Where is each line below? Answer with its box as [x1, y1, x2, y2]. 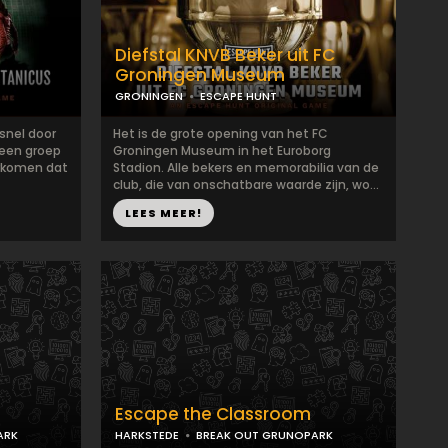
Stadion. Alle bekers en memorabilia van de [113, 159, 379, 176]
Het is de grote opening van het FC [113, 125, 328, 142]
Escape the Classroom [115, 402, 311, 426]
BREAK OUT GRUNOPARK [196, 427, 333, 443]
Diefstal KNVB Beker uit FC [115, 43, 335, 67]
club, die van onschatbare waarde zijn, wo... [113, 176, 379, 193]
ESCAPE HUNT [200, 88, 277, 104]
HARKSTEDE [115, 427, 179, 443]
